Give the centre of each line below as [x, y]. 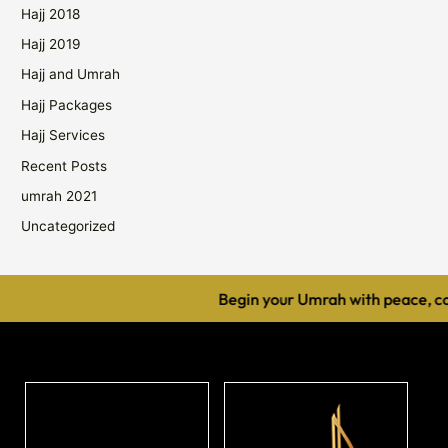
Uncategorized [68, 226]
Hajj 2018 [51, 13]
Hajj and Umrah [71, 74]
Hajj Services [63, 135]
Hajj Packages [67, 104]
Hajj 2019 [51, 43]
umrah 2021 [59, 195]
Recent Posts [64, 165]
